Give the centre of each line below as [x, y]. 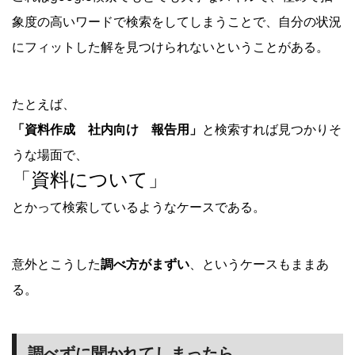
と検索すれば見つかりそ [272, 130]
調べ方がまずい [145, 264]
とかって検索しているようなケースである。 [139, 207]
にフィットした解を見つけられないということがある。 [170, 47]
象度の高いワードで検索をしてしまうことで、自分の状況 [177, 22]
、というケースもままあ [259, 264]
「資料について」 [90, 180]
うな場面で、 [50, 155]
